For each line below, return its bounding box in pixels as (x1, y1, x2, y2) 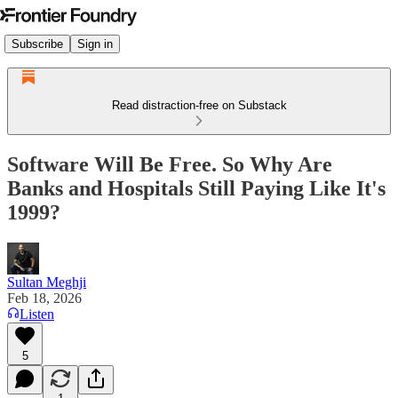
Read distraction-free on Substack (111, 99, 287, 112)
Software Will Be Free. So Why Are (7, 152, 332, 176)
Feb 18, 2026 (7, 290, 82, 306)
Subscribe (12, 36, 63, 51)
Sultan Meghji (7, 274, 86, 290)
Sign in (77, 36, 113, 51)
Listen (20, 306, 54, 322)
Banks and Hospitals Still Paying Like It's (7, 176, 386, 200)
